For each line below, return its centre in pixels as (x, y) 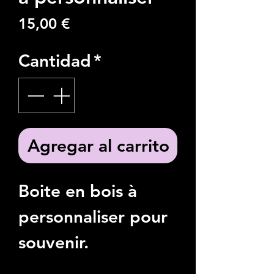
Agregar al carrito (98, 145)
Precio (91, 23)
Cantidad (55, 60)
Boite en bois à (78, 191)
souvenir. (54, 242)
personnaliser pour (93, 216)
